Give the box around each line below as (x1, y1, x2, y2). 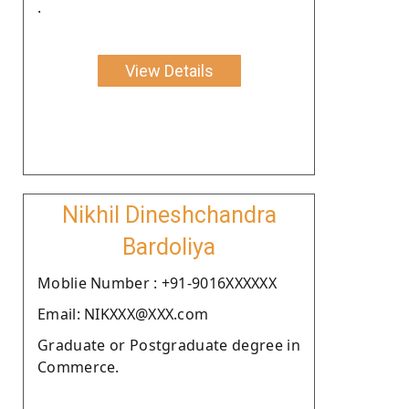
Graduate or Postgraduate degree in (37, 334, 300, 355)
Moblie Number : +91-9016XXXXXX (37, 272, 277, 293)
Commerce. (37, 356, 120, 377)
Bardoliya (122, 233, 215, 260)
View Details (124, 60, 214, 80)
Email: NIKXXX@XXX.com (37, 303, 209, 324)
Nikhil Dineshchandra (61, 201, 277, 228)
